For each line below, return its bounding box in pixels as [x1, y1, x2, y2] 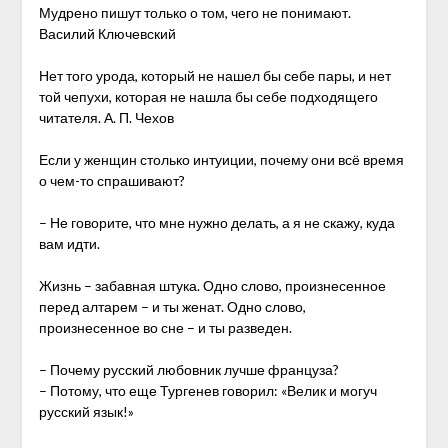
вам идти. [38, 235, 100, 252]
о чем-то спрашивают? [38, 172, 185, 189]
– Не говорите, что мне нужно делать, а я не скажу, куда [38, 214, 395, 231]
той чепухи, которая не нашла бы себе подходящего [38, 88, 378, 105]
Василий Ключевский [38, 25, 176, 42]
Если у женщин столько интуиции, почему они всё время [38, 151, 404, 168]
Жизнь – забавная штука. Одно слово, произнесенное [38, 277, 386, 294]
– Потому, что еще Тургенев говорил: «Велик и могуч [38, 382, 377, 399]
